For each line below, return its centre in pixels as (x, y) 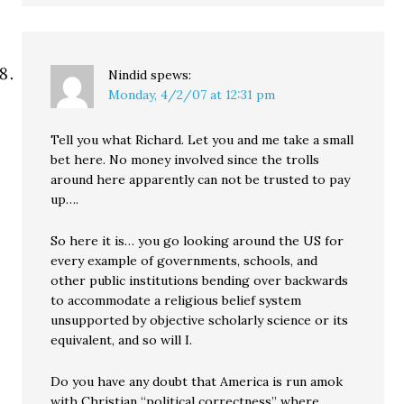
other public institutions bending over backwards (200, 281)
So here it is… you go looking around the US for (197, 241)
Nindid (128, 75)
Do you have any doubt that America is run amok (197, 382)
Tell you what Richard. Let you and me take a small (202, 140)
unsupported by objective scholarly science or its (200, 321)
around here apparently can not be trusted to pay (201, 180)
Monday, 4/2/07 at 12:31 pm (192, 95)
